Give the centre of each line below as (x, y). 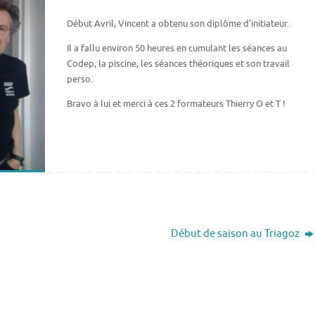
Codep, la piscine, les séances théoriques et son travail (179, 64)
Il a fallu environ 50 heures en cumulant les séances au (177, 49)
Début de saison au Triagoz (237, 234)
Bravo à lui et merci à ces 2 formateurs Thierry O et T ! (176, 104)
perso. (80, 79)
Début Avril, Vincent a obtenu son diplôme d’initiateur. (178, 24)
